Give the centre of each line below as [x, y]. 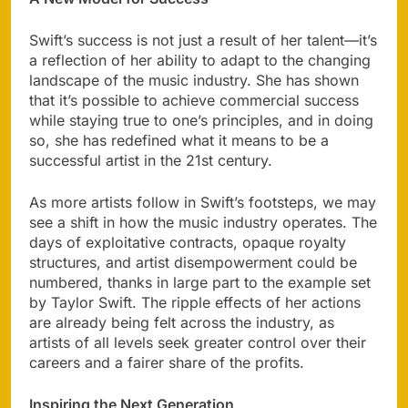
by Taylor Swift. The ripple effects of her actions [195, 302]
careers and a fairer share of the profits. [167, 362]
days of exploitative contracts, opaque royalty [188, 242]
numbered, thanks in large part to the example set [200, 282]
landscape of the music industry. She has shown [194, 80]
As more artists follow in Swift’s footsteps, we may [203, 202]
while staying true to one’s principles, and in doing [201, 120]
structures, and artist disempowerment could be [193, 262]
